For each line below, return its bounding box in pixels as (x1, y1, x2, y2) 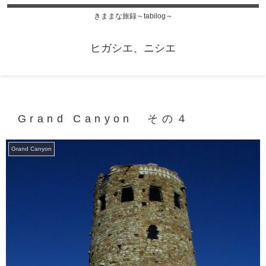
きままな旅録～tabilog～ (93, 12, 173, 21)
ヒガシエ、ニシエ (90, 42, 176, 55)
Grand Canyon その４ (18, 113, 191, 125)
